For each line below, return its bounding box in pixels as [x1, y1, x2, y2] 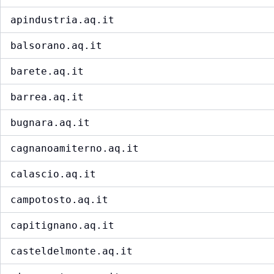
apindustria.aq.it [10, 14, 114, 26]
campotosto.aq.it [10, 194, 108, 206]
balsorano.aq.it [10, 40, 102, 52]
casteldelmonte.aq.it [10, 245, 133, 257]
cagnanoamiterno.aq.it [10, 143, 139, 155]
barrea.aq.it [10, 91, 84, 103]
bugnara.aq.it [10, 117, 90, 129]
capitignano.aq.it [10, 220, 114, 232]
